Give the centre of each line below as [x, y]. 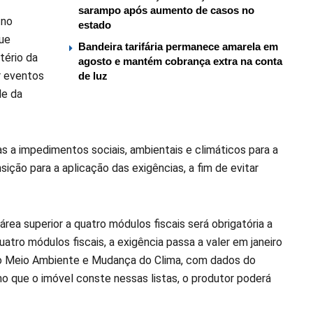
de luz [93, 75]
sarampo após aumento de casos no [166, 10]
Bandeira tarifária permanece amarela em [178, 46]
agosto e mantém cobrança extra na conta [180, 61]
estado [95, 24]
